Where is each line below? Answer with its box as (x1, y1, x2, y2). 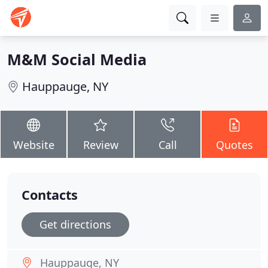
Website (13, 138, 54, 152)
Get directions (39, 217, 111, 232)
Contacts (22, 186, 78, 203)
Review (83, 138, 118, 152)
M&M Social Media (7, 49, 147, 69)
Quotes (216, 138, 253, 152)
